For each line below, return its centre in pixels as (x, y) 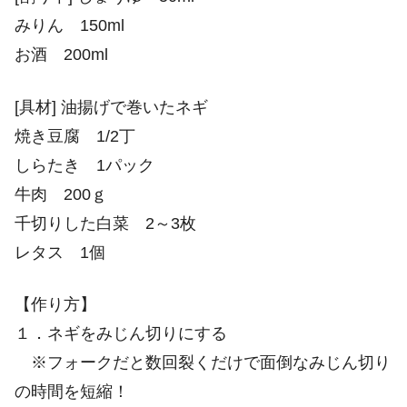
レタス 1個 (60, 252)
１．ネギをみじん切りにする (121, 333)
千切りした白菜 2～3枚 (105, 223)
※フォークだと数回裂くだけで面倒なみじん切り (203, 362)
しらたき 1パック (84, 165)
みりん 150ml (69, 26)
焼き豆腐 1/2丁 (75, 136)
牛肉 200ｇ (61, 194)
